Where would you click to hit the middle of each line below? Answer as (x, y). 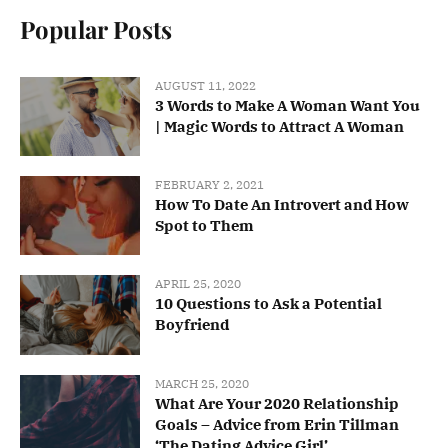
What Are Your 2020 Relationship (277, 403)
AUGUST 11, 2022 (205, 85)
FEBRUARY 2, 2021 (209, 185)
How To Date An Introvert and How (282, 205)
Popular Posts (96, 28)
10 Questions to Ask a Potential (268, 304)
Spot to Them (204, 226)
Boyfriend (192, 325)
